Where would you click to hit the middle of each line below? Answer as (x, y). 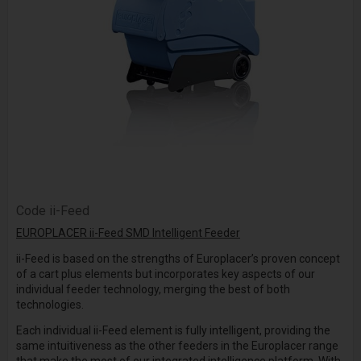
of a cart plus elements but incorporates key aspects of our (165, 274)
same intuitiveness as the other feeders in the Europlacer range (177, 346)
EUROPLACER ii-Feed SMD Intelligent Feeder (128, 233)
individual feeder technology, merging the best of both (153, 290)
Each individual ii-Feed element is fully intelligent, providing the (173, 331)
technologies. (50, 305)
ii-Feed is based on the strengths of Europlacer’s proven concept (178, 259)
